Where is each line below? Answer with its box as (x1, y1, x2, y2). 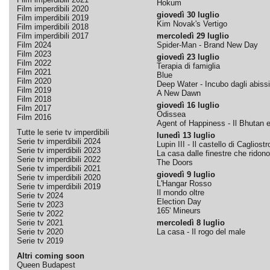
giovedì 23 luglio (156, 52, 219, 61)
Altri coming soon (16, 251, 84, 260)
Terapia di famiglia (156, 61, 220, 71)
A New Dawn (156, 89, 201, 98)
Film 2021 (16, 67, 51, 77)
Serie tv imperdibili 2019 (16, 182, 101, 191)
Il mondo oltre (156, 188, 204, 197)
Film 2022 (16, 58, 51, 67)
